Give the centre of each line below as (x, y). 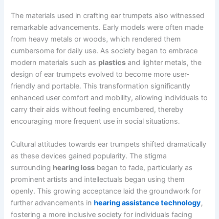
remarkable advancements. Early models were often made (107, 27)
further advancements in (53, 203)
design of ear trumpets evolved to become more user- (100, 74)
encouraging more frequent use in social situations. (96, 121)
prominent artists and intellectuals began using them (98, 180)
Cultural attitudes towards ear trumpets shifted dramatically (109, 144)
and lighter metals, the (164, 62)
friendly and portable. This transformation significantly (101, 86)
